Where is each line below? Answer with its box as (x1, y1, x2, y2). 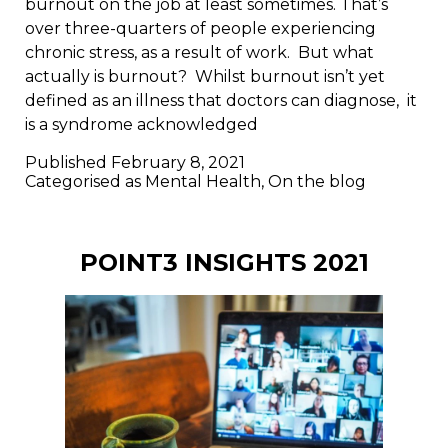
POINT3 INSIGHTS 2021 (79, 247, 369, 277)
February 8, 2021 (111, 153, 245, 173)
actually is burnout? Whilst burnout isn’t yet (25, 67, 385, 87)
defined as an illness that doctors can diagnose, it (25, 91, 417, 111)
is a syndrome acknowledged (25, 115, 258, 135)
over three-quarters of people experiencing (25, 19, 376, 39)
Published (25, 153, 111, 173)
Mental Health (145, 172, 261, 192)
